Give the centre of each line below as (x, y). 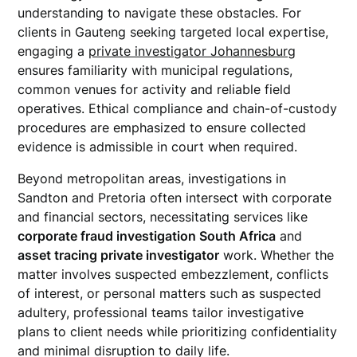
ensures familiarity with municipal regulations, (155, 70)
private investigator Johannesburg (192, 51)
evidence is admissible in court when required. (158, 147)
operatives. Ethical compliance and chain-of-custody (178, 108)
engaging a (53, 51)
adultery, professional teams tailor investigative (161, 312)
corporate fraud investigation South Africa (147, 236)
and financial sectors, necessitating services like (163, 217)
